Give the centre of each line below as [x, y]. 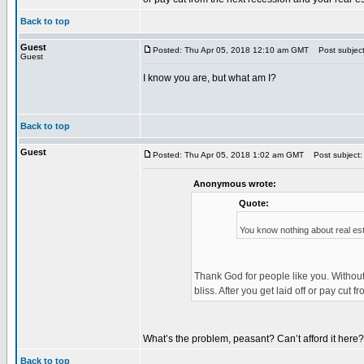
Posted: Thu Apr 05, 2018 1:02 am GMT [228, 155]
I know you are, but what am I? [210, 78]
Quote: [253, 203]
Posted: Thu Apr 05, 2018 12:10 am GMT [231, 50]
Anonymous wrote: [234, 184]
